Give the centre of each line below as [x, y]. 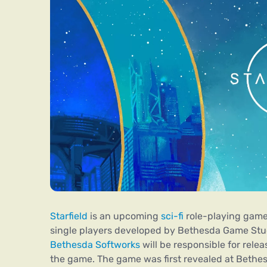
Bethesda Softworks [95, 245]
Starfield [69, 216]
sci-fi [172, 216]
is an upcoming [124, 216]
